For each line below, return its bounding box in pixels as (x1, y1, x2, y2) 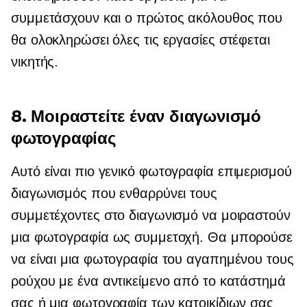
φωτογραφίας (11, 128, 116, 149)
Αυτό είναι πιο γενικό (11, 164, 139, 180)
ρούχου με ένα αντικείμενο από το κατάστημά (11, 273, 286, 289)
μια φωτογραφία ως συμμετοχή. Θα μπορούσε (11, 230, 293, 245)
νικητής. (11, 54, 59, 70)
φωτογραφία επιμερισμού (138, 164, 292, 180)
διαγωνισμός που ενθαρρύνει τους (11, 186, 217, 201)
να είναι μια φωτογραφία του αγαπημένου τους (11, 251, 294, 267)
